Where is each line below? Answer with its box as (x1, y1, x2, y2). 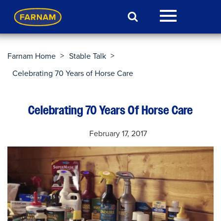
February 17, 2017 (89, 128, 147, 140)
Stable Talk (69, 50, 106, 62)
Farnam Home (7, 50, 56, 62)
